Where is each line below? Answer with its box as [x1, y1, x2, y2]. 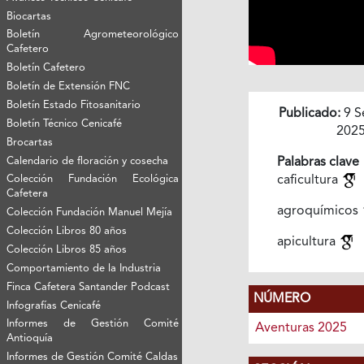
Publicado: [278, 106, 340, 120]
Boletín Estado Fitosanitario [6, 99, 141, 110]
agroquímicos [276, 204, 362, 218]
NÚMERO [253, 292, 310, 305]
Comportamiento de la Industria [6, 262, 162, 274]
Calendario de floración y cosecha [6, 155, 169, 167]
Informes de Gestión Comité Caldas [6, 351, 179, 362]
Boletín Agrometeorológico [6, 28, 180, 40]
